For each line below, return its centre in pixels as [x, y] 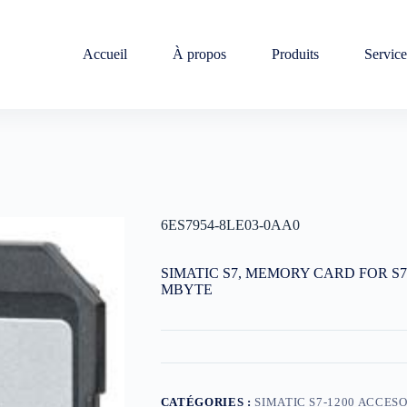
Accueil [104, 54]
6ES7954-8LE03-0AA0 [230, 225]
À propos [199, 54]
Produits [295, 54]
